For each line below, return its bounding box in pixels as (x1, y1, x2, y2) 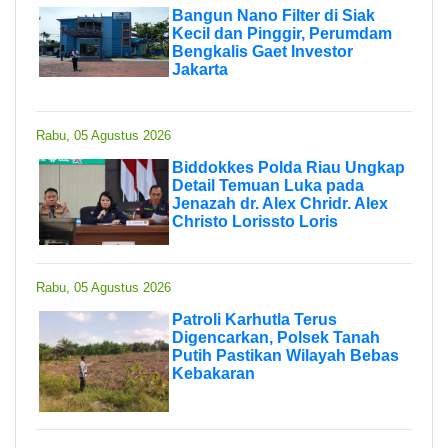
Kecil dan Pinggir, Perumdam (172, 24, 392, 42)
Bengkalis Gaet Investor (172, 42, 353, 60)
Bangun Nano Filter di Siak (172, 6, 375, 24)
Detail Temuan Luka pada (172, 176, 364, 194)
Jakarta (172, 60, 228, 78)
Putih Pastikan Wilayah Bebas (172, 346, 399, 364)
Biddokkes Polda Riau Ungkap (172, 158, 405, 176)
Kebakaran (172, 364, 255, 382)
